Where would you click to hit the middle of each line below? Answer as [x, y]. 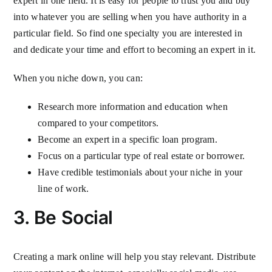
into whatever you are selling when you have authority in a [130, 16]
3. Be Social [66, 217]
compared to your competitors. [98, 123]
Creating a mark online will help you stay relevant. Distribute [135, 256]
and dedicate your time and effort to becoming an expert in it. [135, 49]
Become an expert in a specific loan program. [127, 139]
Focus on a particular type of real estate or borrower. [141, 155]
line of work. [63, 188]
